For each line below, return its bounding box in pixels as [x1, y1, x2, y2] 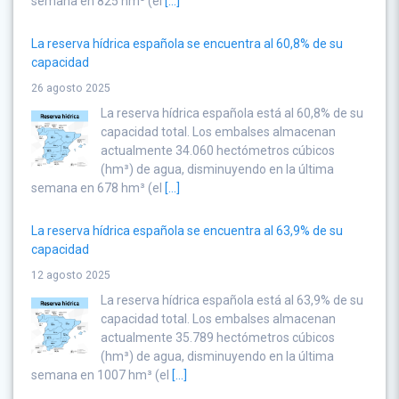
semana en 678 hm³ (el [31, 181, 165, 196]
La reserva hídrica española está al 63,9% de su [101, 293, 363, 308]
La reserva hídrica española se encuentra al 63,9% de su [31, 224, 343, 239]
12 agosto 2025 [31, 269, 110, 282]
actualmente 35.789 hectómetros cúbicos [101, 330, 335, 346]
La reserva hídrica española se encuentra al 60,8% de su [31, 37, 343, 52]
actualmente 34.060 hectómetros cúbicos [101, 143, 335, 159]
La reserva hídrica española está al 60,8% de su [101, 106, 363, 121]
